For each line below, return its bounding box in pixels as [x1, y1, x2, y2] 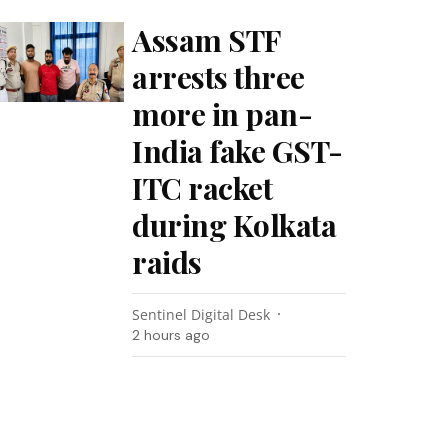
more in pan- [132, 94, 313, 134]
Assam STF [132, 20, 280, 60]
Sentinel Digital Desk [132, 305, 271, 324]
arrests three [132, 57, 305, 97]
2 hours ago [132, 326, 211, 344]
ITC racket [132, 168, 273, 208]
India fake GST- [132, 131, 343, 171]
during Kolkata [132, 205, 337, 245]
